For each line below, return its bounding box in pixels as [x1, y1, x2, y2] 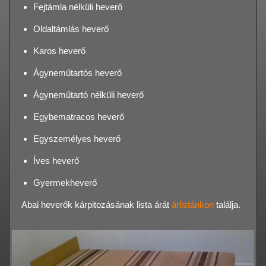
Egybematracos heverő [33, 112, 124, 122]
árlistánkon [172, 199, 214, 210]
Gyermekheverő [33, 178, 97, 188]
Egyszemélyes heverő [33, 134, 121, 144]
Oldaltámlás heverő [33, 24, 109, 34]
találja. [214, 199, 240, 210]
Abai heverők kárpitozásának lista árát [21, 199, 172, 210]
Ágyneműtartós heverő [33, 68, 122, 78]
